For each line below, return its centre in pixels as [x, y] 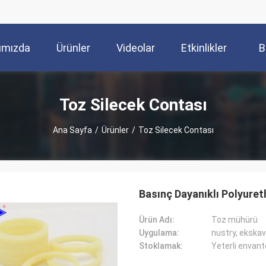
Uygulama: [159, 233]
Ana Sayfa [72, 130]
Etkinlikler [204, 48]
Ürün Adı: [157, 220]
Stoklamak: [161, 246]
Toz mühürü [235, 220]
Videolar [136, 48]
